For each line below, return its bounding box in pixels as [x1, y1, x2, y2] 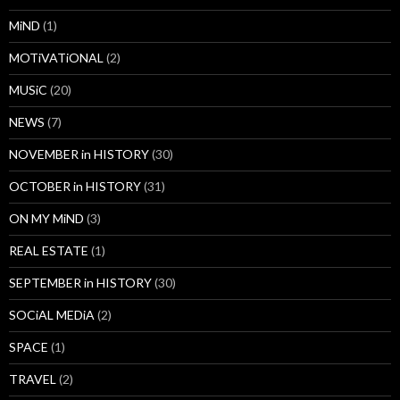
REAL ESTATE [9, 243, 88, 259]
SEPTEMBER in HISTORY [9, 275, 152, 291]
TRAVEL [9, 371, 56, 387]
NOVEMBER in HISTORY [9, 146, 149, 162]
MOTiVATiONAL [9, 50, 104, 66]
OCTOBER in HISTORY [9, 179, 141, 195]
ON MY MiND [9, 211, 84, 227]
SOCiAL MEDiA [9, 307, 95, 323]
